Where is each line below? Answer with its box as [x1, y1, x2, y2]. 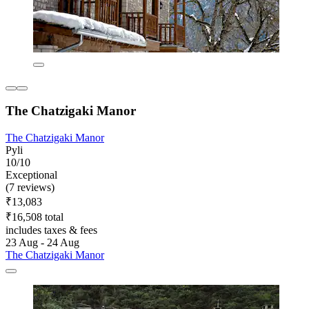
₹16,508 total [6, 210, 63, 223]
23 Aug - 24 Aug [6, 236, 79, 248]
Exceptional [6, 168, 57, 181]
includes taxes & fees [6, 223, 97, 236]
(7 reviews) [6, 181, 54, 193]
